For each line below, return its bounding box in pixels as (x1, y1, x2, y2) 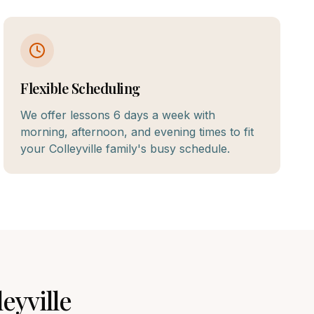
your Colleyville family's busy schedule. (20, 142, 231, 156)
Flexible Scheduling (20, 78, 140, 97)
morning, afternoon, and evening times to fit (20, 125, 254, 139)
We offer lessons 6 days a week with (20, 108, 216, 122)
